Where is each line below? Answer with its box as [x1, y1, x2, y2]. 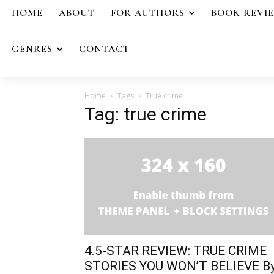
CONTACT [79, 42, 130, 55]
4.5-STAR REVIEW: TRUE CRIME [84, 243, 267, 258]
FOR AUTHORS [111, 7, 185, 19]
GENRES [12, 42, 53, 55]
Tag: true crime [84, 103, 207, 125]
